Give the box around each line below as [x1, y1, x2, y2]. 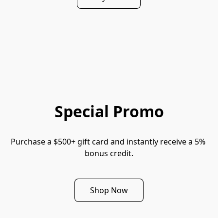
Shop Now [90, 184, 128, 196]
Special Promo [54, 101, 164, 122]
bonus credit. [85, 148, 133, 159]
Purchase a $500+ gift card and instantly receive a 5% [11, 136, 205, 147]
